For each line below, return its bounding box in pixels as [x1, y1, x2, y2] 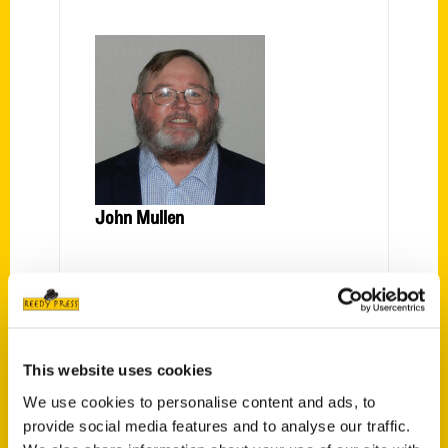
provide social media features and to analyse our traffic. [23, 417, 411, 434]
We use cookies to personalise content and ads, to [23, 393, 376, 410]
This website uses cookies [23, 361, 213, 379]
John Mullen [95, 204, 184, 229]
